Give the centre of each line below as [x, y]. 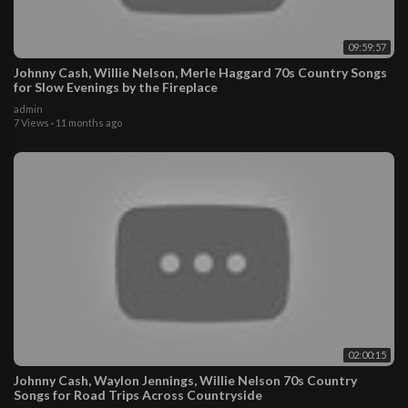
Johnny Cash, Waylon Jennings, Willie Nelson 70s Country [185, 380]
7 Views [31, 122]
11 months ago [89, 122]
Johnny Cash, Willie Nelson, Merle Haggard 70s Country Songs [200, 72]
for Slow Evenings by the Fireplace [116, 87]
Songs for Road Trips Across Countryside [138, 394]
